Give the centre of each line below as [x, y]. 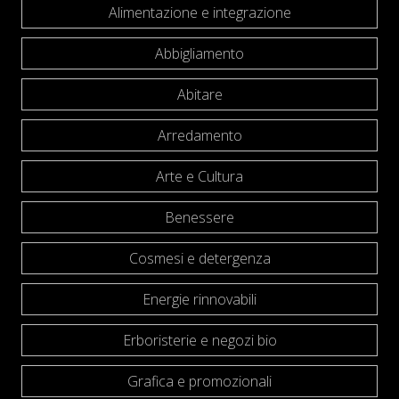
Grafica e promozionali [199, 381]
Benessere [199, 217]
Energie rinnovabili [199, 299]
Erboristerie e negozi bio [199, 340]
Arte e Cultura [199, 176]
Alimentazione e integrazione [199, 12]
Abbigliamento [199, 53]
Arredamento [199, 135]
